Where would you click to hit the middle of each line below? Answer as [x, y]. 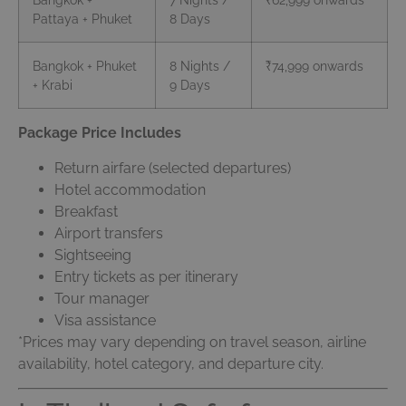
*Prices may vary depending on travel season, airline [192, 342]
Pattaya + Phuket [82, 19]
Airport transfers [109, 233]
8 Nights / [200, 66]
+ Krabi [53, 85]
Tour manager [102, 298]
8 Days [190, 19]
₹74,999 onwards [314, 66]
